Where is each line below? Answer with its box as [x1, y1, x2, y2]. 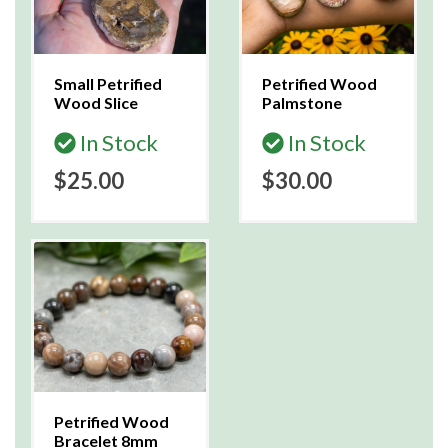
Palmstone [262, 93, 342, 112]
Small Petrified [54, 74, 162, 93]
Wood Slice [54, 93, 138, 112]
